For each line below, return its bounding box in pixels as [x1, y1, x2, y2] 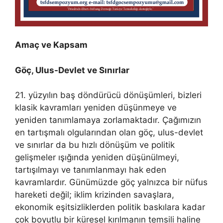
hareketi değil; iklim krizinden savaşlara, [15, 190, 174, 200]
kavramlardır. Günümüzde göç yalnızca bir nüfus [15, 177, 208, 188]
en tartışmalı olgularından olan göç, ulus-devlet [15, 127, 203, 138]
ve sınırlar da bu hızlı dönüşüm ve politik [15, 140, 175, 150]
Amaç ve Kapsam [15, 40, 88, 50]
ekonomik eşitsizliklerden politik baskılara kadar [15, 202, 205, 213]
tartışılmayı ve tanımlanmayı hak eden [15, 165, 166, 175]
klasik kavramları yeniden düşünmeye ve [15, 103, 177, 113]
